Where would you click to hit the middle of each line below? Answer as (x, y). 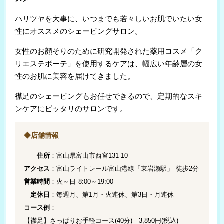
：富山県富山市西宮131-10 (89, 156)
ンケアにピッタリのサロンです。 (71, 109)
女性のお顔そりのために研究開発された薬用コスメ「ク (109, 51)
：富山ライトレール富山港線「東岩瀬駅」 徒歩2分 (125, 169)
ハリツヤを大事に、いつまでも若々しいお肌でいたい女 (109, 19)
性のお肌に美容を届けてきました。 (75, 76)
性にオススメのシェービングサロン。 (79, 31)
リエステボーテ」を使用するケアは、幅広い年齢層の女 (109, 64)
